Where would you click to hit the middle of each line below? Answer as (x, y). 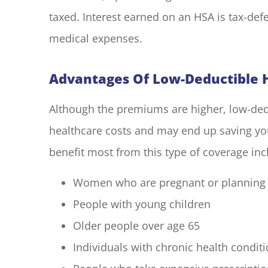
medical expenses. (96, 38)
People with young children (142, 204)
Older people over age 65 (136, 225)
